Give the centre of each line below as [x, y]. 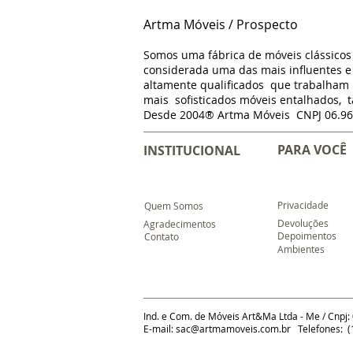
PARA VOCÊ [312, 150]
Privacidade [303, 205]
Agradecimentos [180, 224]
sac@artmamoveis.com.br [233, 329]
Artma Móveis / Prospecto [221, 24]
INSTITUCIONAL [192, 150]
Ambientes [301, 249]
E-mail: [160, 329]
